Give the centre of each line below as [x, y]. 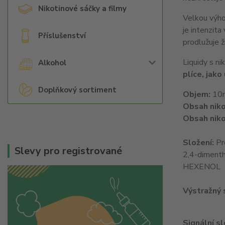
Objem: [196, 95]
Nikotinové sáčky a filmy [82, 9]
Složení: [199, 143]
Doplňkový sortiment [77, 90]
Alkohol [52, 63]
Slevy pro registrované [68, 151]
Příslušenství [62, 36]
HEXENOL [201, 167]
